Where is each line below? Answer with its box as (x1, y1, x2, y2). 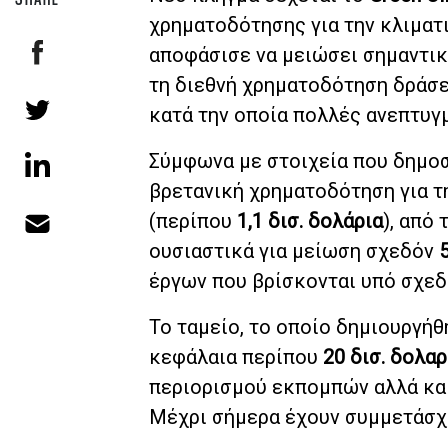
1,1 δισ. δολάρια (237, 208, 383, 233)
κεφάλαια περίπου (149, 344, 323, 369)
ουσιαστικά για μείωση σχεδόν (149, 238, 439, 263)
